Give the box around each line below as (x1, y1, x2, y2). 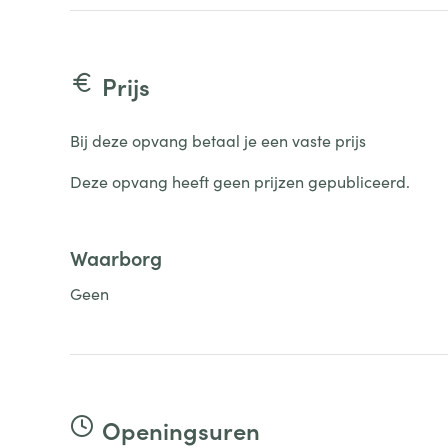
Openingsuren (101, 413, 260, 446)
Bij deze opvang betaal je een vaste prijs (69, 129, 366, 151)
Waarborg (69, 243, 162, 271)
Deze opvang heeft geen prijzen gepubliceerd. (69, 170, 410, 192)
